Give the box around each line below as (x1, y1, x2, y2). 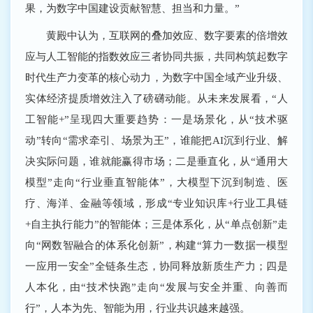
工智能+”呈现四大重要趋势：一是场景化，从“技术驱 (25, 113, 288, 126)
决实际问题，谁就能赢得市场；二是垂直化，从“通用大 (25, 155, 288, 168)
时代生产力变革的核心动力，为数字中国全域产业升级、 (25, 71, 288, 84)
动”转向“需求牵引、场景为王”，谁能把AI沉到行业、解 (25, 134, 288, 147)
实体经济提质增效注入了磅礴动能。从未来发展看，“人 (25, 92, 288, 105)
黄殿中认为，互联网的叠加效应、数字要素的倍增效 (25, 29, 288, 42)
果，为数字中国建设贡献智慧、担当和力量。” (25, 1, 240, 14)
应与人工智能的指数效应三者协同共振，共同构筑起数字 (25, 50, 288, 63)
